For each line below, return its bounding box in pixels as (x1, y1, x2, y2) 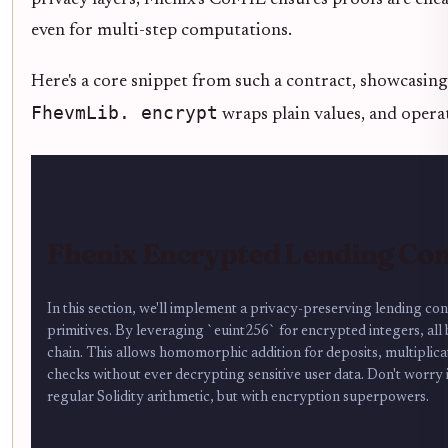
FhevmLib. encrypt (31, 102, 218, 123)
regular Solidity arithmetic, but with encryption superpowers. (47, 389, 429, 405)
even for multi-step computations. (31, 21, 292, 40)
